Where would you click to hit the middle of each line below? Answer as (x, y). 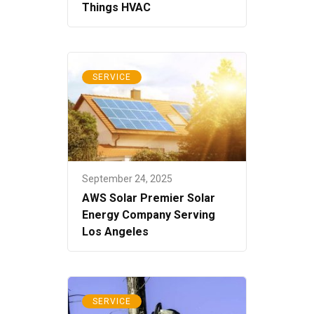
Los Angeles (115, 231)
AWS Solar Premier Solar (149, 198)
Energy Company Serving (149, 214)
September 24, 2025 (127, 178)
